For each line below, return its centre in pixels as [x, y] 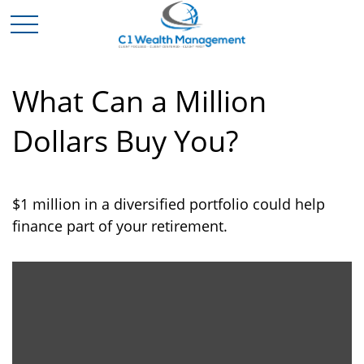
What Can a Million [139, 101]
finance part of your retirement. [120, 226]
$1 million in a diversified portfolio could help [169, 204]
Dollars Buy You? [125, 141]
